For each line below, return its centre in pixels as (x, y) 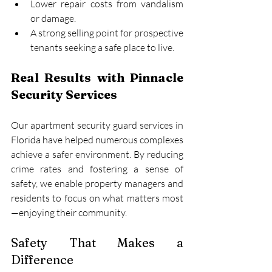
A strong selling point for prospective (107, 33)
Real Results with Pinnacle (97, 78)
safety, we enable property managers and (97, 184)
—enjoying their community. (69, 213)
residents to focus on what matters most (97, 198)
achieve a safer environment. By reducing (97, 155)
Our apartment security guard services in (97, 125)
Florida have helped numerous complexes (97, 140)
